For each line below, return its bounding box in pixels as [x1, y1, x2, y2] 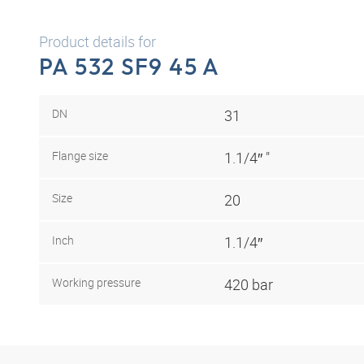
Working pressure [52, 274, 141, 290]
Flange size [52, 147, 108, 163]
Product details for [39, 32, 156, 51]
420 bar [224, 274, 273, 294]
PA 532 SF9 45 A [39, 52, 220, 80]
